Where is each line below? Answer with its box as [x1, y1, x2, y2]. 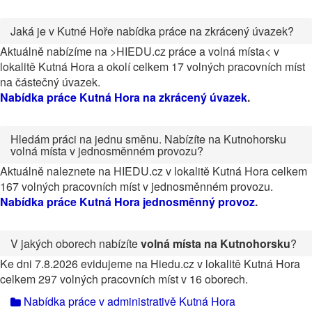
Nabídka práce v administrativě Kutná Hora [21, 293, 235, 309]
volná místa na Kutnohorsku [141, 235, 290, 251]
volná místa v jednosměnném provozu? [10, 143, 203, 159]
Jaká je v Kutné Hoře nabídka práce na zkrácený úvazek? [10, 23, 294, 39]
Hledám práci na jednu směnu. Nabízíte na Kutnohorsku [10, 131, 286, 147]
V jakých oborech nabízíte [10, 235, 141, 251]
